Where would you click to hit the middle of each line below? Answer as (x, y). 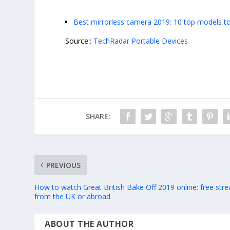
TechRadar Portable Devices (141, 41)
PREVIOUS (64, 165)
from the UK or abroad (73, 196)
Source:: (80, 41)
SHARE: (98, 116)
